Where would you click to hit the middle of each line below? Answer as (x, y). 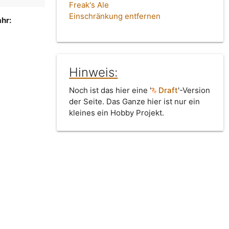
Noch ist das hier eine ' (110, 90)
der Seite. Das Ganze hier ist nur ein (135, 102)
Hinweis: (94, 73)
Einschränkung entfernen (115, 16)
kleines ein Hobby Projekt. (117, 113)
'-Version (194, 90)
